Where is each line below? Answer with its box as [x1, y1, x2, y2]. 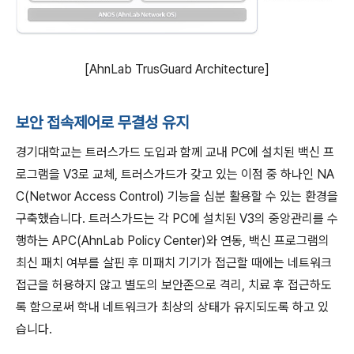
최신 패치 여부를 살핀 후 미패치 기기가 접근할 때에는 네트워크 [16, 255, 332, 270]
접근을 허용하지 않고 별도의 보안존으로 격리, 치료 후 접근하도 [16, 277, 332, 292]
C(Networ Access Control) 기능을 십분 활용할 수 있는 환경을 [16, 189, 338, 204]
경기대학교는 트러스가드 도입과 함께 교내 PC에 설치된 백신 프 [16, 145, 334, 160]
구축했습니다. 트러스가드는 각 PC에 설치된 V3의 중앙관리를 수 [16, 211, 338, 226]
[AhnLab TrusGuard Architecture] [85, 62, 269, 77]
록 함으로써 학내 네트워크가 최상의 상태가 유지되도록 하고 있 [16, 299, 329, 314]
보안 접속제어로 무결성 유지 [16, 113, 189, 132]
